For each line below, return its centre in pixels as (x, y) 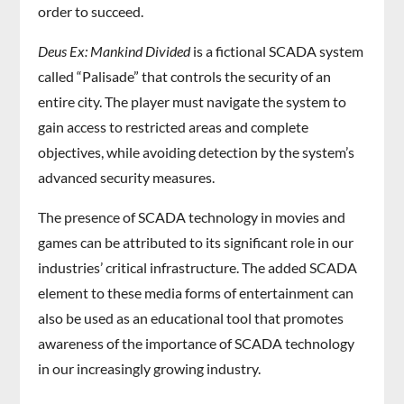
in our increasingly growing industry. (150, 369)
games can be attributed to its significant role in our (196, 243)
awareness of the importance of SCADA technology (197, 344)
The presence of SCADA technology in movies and (192, 217)
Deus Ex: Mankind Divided (115, 51)
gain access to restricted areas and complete (174, 127)
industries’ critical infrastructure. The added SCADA (198, 268)
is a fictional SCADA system (277, 51)
